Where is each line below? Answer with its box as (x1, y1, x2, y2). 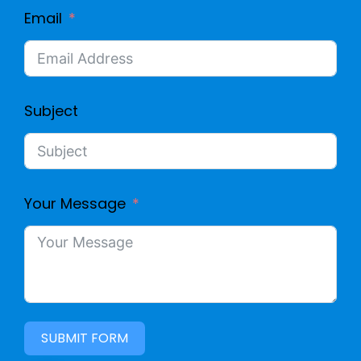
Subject (24, 101, 78, 122)
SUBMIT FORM (41, 329, 128, 348)
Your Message (24, 193, 126, 214)
